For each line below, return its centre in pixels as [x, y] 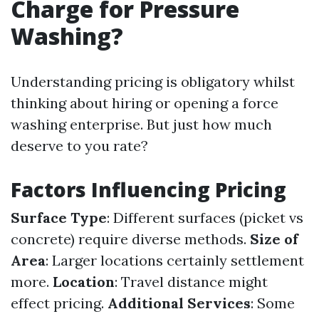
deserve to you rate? [79, 146]
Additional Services [179, 303]
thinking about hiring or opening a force [145, 103]
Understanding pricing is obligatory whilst [153, 82]
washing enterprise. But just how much [141, 124]
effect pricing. [59, 303]
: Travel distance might [191, 282]
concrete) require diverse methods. [130, 239]
